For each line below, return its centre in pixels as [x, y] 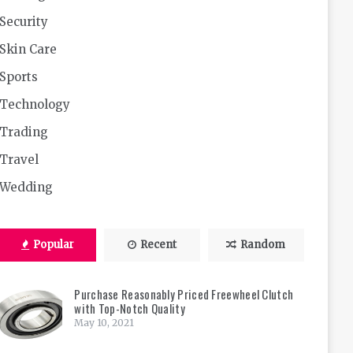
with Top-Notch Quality [130, 308]
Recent [158, 245]
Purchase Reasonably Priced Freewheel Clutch [184, 294]
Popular [53, 245]
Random [263, 245]
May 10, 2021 [104, 323]
